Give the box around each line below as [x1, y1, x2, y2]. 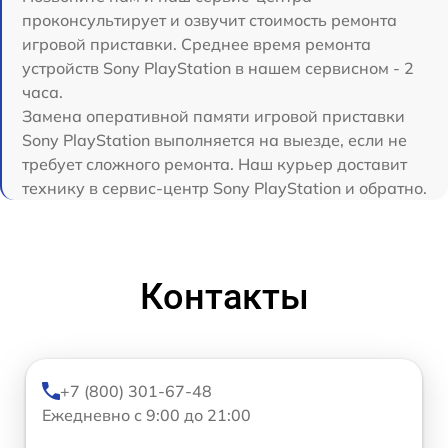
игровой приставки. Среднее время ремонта [22, 33, 371, 54]
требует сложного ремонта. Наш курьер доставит [22, 153, 407, 174]
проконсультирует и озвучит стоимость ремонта [22, 9, 397, 30]
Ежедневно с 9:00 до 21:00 [42, 404, 251, 425]
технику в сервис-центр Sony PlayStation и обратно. [22, 177, 427, 198]
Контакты [139, 275, 309, 318]
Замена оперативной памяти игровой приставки [22, 105, 405, 126]
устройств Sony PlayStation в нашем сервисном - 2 [22, 57, 414, 78]
